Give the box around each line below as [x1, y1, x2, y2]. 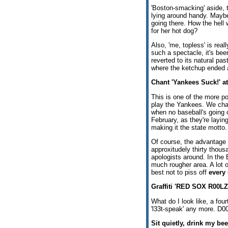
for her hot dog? [151, 26, 197, 35]
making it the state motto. [151, 123, 227, 131]
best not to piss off [151, 168, 209, 177]
